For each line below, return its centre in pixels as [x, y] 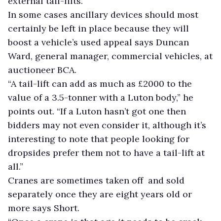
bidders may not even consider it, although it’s [107, 125]
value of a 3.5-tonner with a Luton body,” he [101, 97]
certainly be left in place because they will [98, 28]
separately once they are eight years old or [100, 194]
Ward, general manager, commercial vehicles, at [110, 56]
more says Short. [44, 208]
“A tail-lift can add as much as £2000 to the [100, 83]
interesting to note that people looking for [99, 139]
